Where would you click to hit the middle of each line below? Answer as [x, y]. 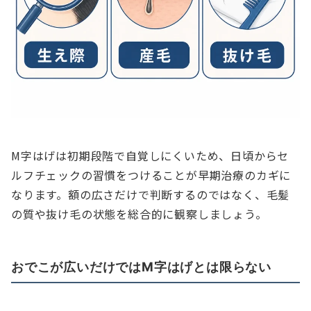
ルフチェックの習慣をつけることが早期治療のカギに [151, 175]
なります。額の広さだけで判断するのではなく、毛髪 [151, 195]
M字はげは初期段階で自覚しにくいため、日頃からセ [150, 156]
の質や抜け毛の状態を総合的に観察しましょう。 [139, 214]
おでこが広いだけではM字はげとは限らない [141, 267]
